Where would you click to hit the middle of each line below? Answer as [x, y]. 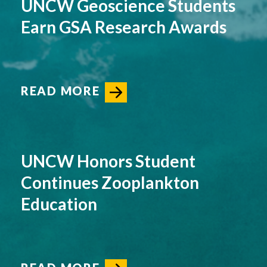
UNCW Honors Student [108, 161]
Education [59, 204]
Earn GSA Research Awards [124, 27]
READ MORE [60, 91]
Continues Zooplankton [110, 183]
